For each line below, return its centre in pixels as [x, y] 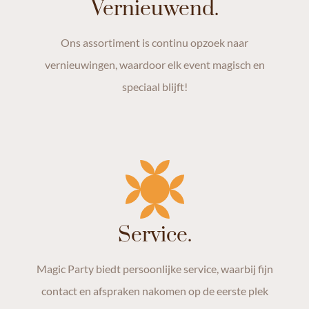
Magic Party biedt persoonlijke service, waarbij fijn [154, 268]
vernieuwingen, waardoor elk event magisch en [154, 64]
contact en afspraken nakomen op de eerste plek [154, 290]
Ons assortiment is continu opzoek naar [154, 42]
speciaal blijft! [154, 86]
